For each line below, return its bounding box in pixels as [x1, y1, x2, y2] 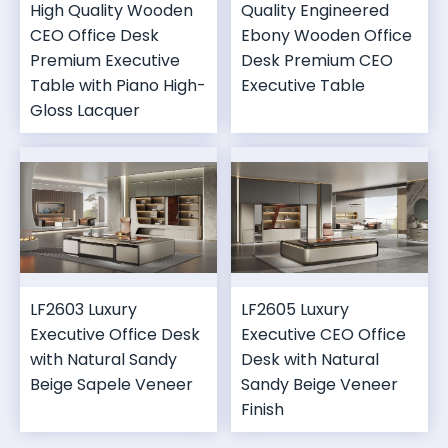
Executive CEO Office [241, 323, 406, 347]
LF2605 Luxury [241, 298, 349, 322]
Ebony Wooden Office [241, 24, 412, 48]
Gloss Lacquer [30, 99, 140, 123]
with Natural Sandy [30, 348, 177, 372]
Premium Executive [30, 49, 180, 73]
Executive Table [241, 74, 365, 98]
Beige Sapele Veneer [30, 373, 193, 397]
